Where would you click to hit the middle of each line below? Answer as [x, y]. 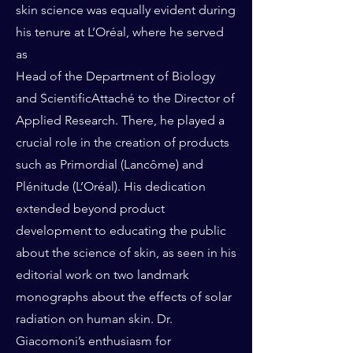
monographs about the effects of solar [124, 297]
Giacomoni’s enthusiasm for [93, 341]
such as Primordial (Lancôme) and [110, 164]
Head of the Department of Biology [115, 76]
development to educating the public [121, 230]
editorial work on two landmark [102, 275]
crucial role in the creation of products [123, 142]
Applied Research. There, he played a [120, 120]
